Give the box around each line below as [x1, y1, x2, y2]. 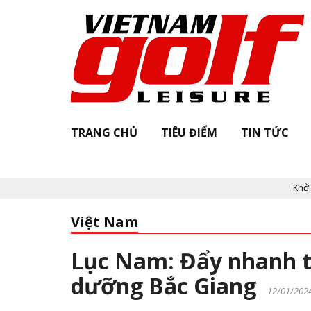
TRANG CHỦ [71, 125, 137, 140]
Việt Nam [71, 212, 138, 231]
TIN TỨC [241, 125, 289, 140]
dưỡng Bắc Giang [71, 271, 267, 301]
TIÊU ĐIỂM [161, 125, 217, 140]
